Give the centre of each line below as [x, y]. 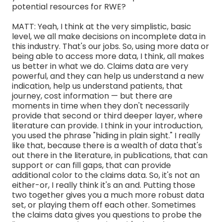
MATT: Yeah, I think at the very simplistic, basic [102, 26]
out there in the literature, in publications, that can [110, 155]
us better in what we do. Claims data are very [100, 66]
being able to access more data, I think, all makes [108, 56]
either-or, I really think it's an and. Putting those [104, 185]
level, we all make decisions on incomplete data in [109, 36]
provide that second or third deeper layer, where [107, 115]
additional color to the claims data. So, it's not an [106, 175]
